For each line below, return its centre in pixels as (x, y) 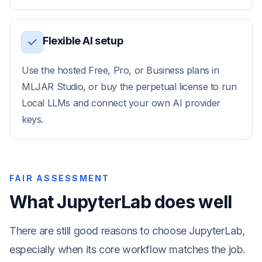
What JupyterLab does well (121, 202)
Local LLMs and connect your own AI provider (121, 103)
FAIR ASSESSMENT (60, 178)
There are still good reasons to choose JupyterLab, (127, 231)
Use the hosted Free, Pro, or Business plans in (120, 70)
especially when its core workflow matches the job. (128, 249)
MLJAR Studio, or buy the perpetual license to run (129, 87)
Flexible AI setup (83, 41)
